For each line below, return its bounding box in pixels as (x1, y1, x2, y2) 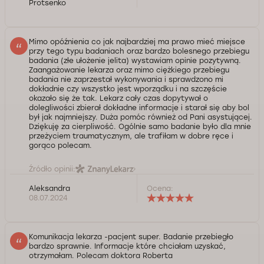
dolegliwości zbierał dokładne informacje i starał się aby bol (29, 103, 249, 112)
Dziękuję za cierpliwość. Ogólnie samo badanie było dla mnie (29, 122, 251, 131)
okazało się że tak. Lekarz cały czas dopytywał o (29, 94, 208, 103)
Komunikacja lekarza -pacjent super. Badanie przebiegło (29, 232, 233, 241)
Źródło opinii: (29, 164, 75, 173)
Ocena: (147, 184, 173, 193)
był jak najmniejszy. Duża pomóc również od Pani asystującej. (29, 113, 252, 121)
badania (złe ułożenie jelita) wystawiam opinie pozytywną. (29, 56, 241, 65)
